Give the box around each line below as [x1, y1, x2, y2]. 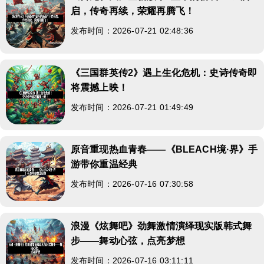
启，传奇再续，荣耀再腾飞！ [71, 5, 195, 16]
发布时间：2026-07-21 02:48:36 [71, 25, 193, 35]
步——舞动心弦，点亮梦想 [71, 235, 185, 246]
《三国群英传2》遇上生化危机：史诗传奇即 [71, 67, 258, 78]
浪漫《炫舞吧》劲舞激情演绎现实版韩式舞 [71, 220, 252, 231]
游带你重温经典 [71, 159, 138, 169]
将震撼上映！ [71, 82, 128, 93]
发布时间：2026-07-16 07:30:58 [71, 179, 193, 189]
